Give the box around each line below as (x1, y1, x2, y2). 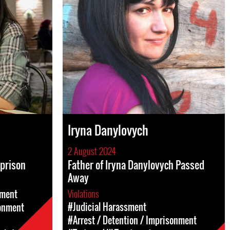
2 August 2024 (68, 144, 116, 158)
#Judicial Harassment (68, 200, 146, 214)
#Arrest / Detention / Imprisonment (68, 214, 197, 227)
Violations (68, 187, 101, 200)
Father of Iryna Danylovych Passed (68, 157, 204, 172)
